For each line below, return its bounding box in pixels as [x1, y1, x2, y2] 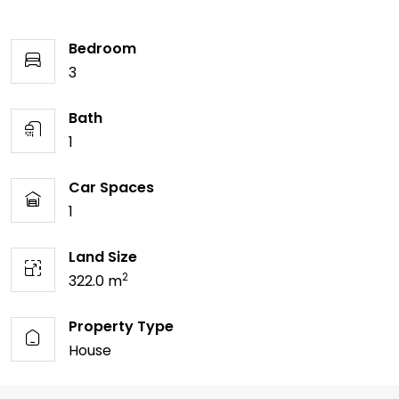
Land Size [69, 246, 137, 267]
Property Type [69, 315, 174, 337]
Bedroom [69, 37, 136, 59]
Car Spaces [69, 176, 154, 198]
